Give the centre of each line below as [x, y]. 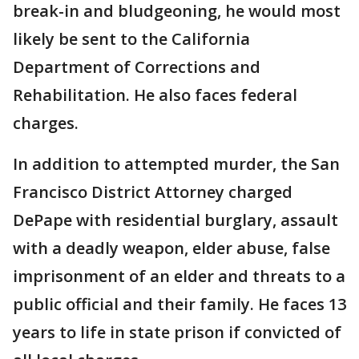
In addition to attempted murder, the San [176, 164]
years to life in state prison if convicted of [177, 333]
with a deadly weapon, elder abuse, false [171, 248]
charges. [48, 123]
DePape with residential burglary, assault [175, 220]
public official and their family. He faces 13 [179, 305]
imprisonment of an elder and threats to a [179, 276]
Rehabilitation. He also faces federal [155, 95]
